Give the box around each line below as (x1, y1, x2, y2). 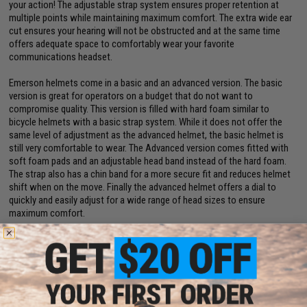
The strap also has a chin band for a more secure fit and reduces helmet (9, 168, 291, 180)
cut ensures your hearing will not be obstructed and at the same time (9, 25, 281, 37)
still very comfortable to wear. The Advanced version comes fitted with (9, 142, 289, 154)
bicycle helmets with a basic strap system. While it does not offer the (9, 116, 283, 128)
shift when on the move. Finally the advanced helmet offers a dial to (9, 181, 277, 193)
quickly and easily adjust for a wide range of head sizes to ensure (9, 194, 266, 206)
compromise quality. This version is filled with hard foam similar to (9, 103, 270, 115)
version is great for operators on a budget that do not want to (9, 90, 254, 102)
